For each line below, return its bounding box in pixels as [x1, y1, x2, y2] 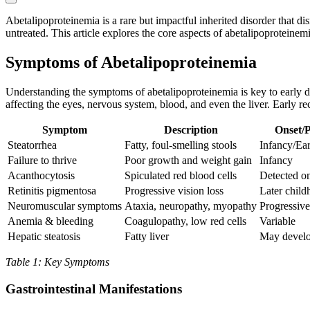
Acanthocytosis [8, 170, 75, 182]
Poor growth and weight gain [125, 154, 252, 167]
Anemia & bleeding [8, 215, 93, 228]
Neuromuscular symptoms [8, 200, 122, 212]
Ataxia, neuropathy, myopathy [125, 200, 257, 212]
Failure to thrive [8, 154, 77, 167]
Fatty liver [125, 230, 169, 243]
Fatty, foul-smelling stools [125, 139, 237, 152]
